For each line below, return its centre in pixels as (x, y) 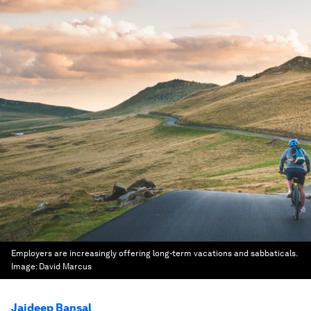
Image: (25, 267)
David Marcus (65, 267)
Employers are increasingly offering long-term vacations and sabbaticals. (154, 253)
